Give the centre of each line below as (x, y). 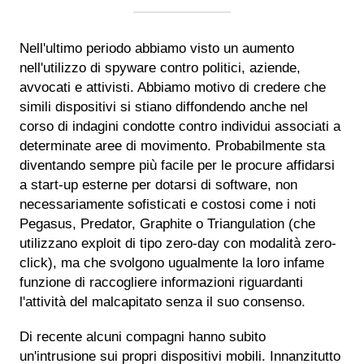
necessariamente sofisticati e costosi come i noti (168, 204)
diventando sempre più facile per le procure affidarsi (177, 165)
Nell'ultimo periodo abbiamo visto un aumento (157, 48)
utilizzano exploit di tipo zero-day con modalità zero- (178, 243)
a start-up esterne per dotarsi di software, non (158, 184)
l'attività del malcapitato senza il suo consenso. (162, 301)
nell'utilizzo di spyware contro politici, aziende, (160, 67)
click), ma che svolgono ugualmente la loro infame (172, 262)
